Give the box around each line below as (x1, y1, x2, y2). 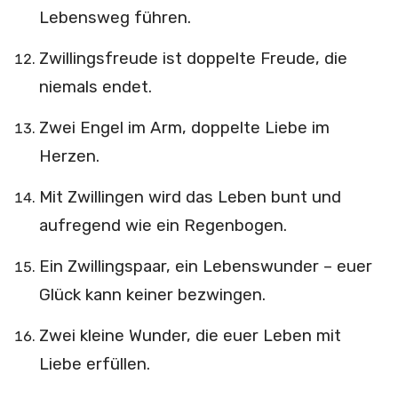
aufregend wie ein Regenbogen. (38, 215, 287, 235)
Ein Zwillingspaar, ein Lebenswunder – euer (38, 256, 372, 276)
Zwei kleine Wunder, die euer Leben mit (38, 325, 341, 346)
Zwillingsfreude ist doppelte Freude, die (38, 48, 347, 68)
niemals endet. (38, 76, 152, 97)
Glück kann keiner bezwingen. (38, 284, 266, 305)
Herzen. (38, 146, 99, 166)
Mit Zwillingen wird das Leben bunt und (38, 187, 341, 207)
